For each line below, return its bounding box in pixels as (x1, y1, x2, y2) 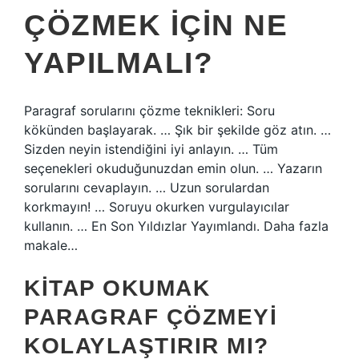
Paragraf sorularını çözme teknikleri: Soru (24, 103, 275, 119)
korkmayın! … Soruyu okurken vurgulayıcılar (24, 199, 289, 215)
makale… (24, 237, 78, 253)
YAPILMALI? (24, 46, 213, 79)
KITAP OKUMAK (24, 276, 210, 301)
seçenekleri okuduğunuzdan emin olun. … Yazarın (24, 160, 322, 176)
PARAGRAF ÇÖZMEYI (24, 305, 277, 329)
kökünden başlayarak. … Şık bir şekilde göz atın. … (24, 122, 331, 138)
